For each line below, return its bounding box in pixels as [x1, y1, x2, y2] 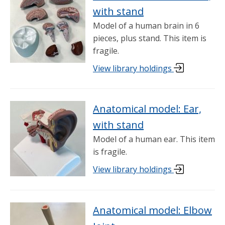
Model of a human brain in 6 [93, 20, 199, 32]
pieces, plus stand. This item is [93, 33, 206, 44]
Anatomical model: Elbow [93, 203, 212, 217]
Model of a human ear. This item [93, 134, 215, 145]
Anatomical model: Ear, [93, 102, 201, 116]
